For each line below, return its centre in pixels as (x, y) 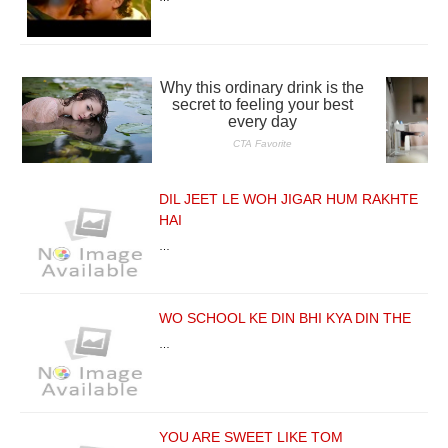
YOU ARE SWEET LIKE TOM (251, 436)
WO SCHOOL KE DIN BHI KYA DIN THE (285, 317)
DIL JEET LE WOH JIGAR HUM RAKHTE (288, 198)
